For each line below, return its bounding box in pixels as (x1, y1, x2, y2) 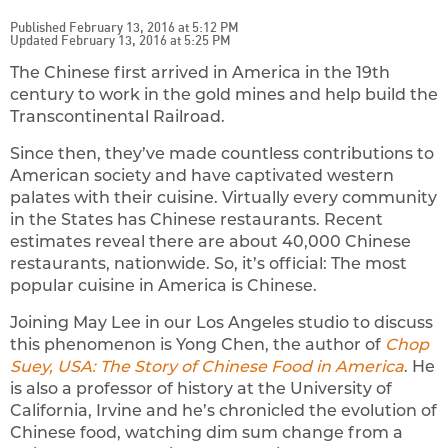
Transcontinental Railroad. (10, 107, 225, 127)
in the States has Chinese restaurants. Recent (10, 210, 383, 230)
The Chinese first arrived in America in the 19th (10, 63, 390, 83)
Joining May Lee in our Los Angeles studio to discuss (10, 313, 433, 333)
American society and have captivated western (10, 166, 394, 186)
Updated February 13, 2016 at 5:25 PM (10, 32, 231, 49)
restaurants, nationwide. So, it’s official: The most (10, 254, 407, 274)
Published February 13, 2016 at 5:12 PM (10, 19, 239, 36)
